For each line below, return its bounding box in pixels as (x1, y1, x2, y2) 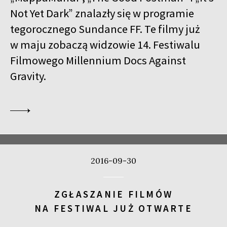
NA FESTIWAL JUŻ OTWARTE (34, 202, 193, 215)
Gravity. (10, 69, 46, 84)
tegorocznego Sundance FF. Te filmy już (10, 22, 200, 36)
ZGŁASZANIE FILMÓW (54, 188, 173, 201)
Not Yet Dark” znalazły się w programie (10, 6, 194, 21)
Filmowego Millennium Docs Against (10, 53, 186, 68)
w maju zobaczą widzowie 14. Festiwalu (10, 37, 200, 52)
